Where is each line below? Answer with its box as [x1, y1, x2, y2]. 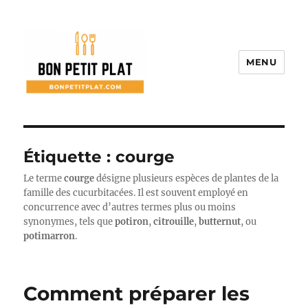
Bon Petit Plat [23, 105, 141, 125]
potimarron [23, 230, 76, 242]
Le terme [23, 172, 65, 184]
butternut [199, 215, 241, 228]
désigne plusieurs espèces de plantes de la [94, 172, 279, 184]
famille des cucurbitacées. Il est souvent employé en [23, 186, 249, 199]
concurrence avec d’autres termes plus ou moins [23, 201, 236, 213]
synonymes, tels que [23, 215, 115, 228]
